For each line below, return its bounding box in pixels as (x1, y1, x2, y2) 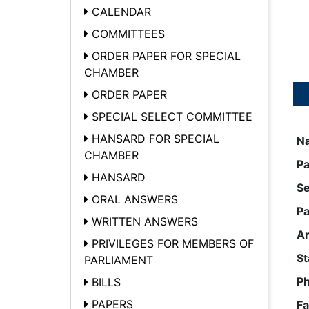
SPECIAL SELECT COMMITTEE (92, 110, 252, 123)
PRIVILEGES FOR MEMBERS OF (92, 237, 254, 250)
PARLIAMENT (84, 253, 153, 267)
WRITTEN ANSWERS (92, 215, 198, 228)
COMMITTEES (92, 27, 165, 41)
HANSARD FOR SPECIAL (92, 132, 219, 146)
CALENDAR (92, 5, 151, 19)
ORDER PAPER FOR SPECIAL (92, 49, 241, 63)
